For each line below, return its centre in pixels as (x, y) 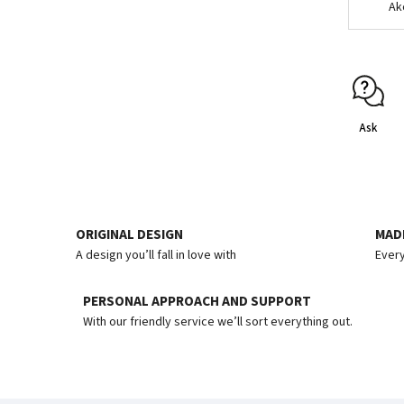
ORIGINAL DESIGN (129, 234)
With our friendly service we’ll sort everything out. (218, 321)
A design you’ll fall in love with (156, 255)
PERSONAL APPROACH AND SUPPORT (197, 301)
